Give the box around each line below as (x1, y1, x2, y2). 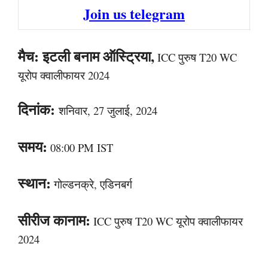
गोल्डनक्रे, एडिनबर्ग (51, 176, 132, 191)
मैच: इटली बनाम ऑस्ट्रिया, (18, 45, 154, 66)
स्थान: (18, 172, 51, 193)
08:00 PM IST (47, 139, 113, 155)
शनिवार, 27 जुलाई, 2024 (59, 103, 157, 118)
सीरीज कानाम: (18, 209, 90, 230)
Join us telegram (83, 3, 185, 24)
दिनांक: (18, 99, 55, 120)
